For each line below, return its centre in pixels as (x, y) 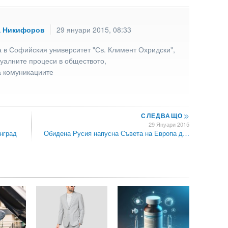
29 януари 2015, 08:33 (94, 29)
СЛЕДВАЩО (163, 116)
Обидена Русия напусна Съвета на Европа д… (117, 133)
